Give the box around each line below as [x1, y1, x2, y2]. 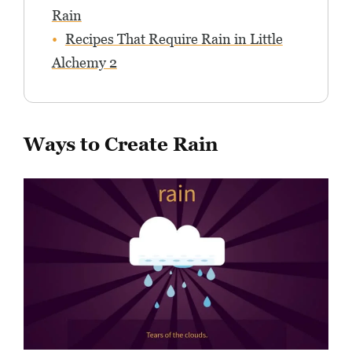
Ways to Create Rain [24, 133, 219, 156]
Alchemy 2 [51, 54, 117, 71]
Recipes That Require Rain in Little [64, 31, 283, 48]
